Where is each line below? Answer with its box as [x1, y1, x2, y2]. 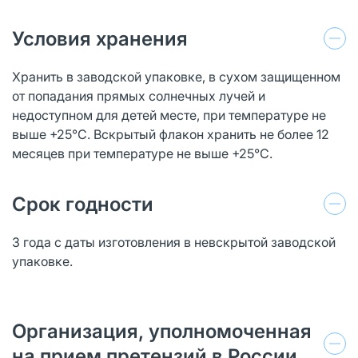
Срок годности [12, 192, 153, 216]
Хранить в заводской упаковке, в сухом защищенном [12, 68, 340, 85]
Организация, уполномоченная [12, 319, 312, 343]
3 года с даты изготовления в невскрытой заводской [12, 233, 336, 250]
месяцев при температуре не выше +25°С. [12, 145, 272, 161]
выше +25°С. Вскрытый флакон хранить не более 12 [12, 125, 329, 142]
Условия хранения [12, 26, 188, 50]
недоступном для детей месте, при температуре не [12, 106, 326, 123]
